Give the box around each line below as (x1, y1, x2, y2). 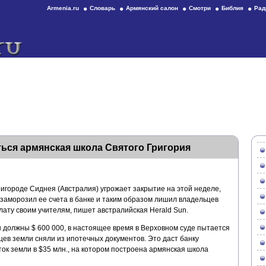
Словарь (90, 5, 115, 11)
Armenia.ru (47, 5, 79, 11)
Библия (221, 5, 243, 11)
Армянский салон (126, 5, 178, 11)
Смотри (189, 5, 211, 11)
